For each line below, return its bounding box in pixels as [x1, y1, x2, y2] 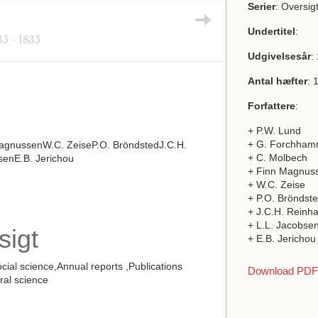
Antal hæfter [248, 75, 307, 87]
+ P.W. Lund [248, 125, 301, 136]
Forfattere [248, 100, 295, 111]
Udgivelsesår [248, 50, 311, 62]
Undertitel [248, 26, 295, 37]
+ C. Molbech [248, 152, 307, 163]
